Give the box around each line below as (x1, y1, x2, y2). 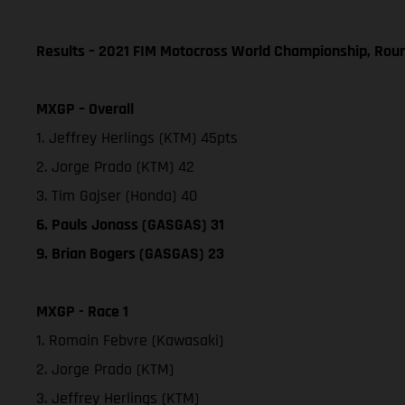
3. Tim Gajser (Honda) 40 (36, 184, 197, 206)
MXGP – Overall (36, 98, 134, 119)
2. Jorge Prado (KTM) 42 (36, 155, 194, 177)
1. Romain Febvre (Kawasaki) (36, 329, 223, 351)
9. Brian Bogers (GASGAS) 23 (36, 242, 224, 264)
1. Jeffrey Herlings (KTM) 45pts (36, 127, 238, 148)
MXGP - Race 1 (36, 300, 128, 322)
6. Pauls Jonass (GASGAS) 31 (36, 213, 224, 235)
